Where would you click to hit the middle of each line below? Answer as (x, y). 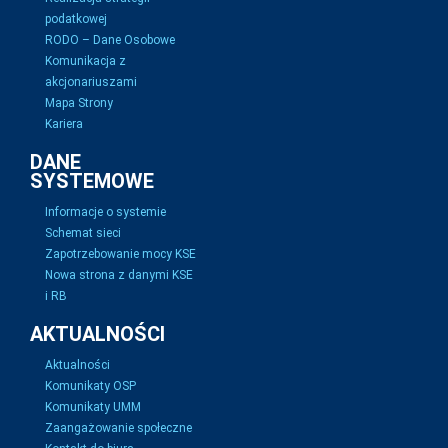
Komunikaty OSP (90, 386)
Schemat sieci (83, 233)
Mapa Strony (79, 103)
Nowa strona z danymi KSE (119, 275)
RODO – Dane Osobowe (110, 40)
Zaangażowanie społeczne (118, 428)
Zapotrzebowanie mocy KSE (120, 254)
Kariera (64, 124)
